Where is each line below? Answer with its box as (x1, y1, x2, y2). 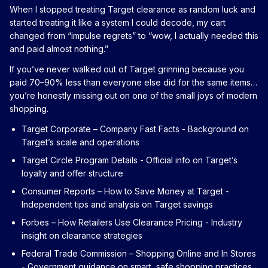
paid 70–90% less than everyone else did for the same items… (10, 77, 257, 87)
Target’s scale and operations (22, 136, 139, 147)
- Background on (179, 123, 249, 134)
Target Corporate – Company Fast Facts (22, 123, 179, 134)
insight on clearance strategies (22, 230, 142, 240)
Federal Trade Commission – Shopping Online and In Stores (22, 248, 256, 258)
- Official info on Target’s (138, 154, 237, 165)
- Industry (203, 217, 242, 227)
